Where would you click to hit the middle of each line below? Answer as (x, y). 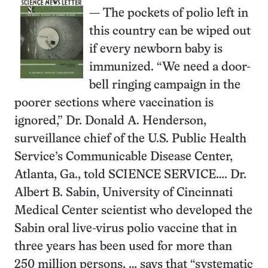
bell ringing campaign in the (165, 85)
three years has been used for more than (123, 247)
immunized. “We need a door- (170, 67)
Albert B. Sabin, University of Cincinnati (124, 193)
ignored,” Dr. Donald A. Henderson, (110, 121)
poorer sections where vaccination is (114, 103)
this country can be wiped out (170, 31)
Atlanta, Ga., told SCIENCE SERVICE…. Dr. (130, 175)
